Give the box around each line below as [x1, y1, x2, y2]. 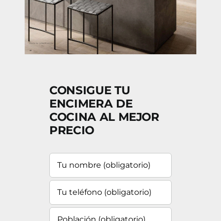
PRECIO [49, 123, 94, 137]
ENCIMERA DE [49, 96, 133, 110]
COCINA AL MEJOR [49, 110, 159, 124]
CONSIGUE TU [49, 83, 130, 97]
